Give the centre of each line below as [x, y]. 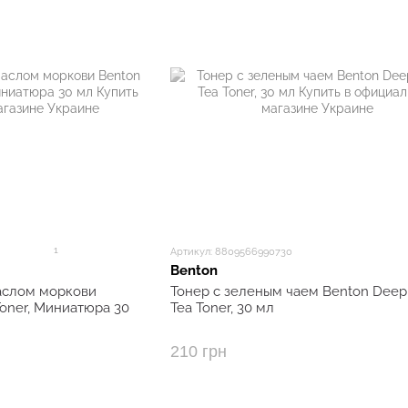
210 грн [198, 352]
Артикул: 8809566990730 [231, 252]
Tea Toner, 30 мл [222, 308]
